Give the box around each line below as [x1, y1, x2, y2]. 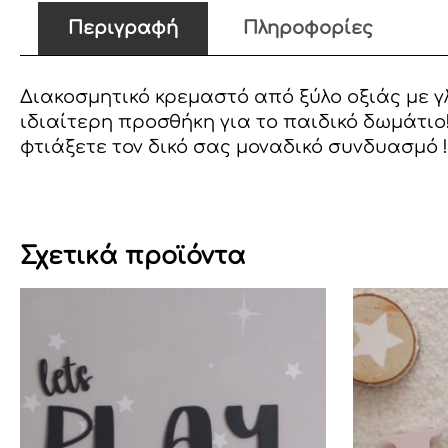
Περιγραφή [68, 18, 178, 38]
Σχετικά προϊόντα [20, 243, 246, 271]
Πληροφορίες [243, 18, 373, 38]
